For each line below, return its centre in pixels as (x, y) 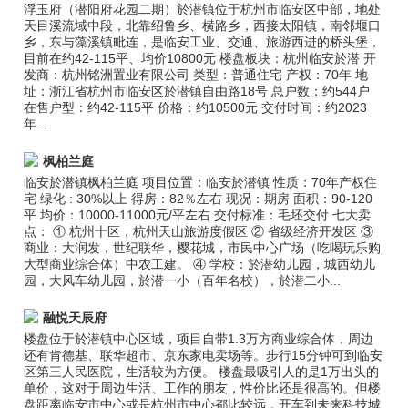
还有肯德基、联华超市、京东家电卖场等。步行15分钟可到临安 (204, 355)
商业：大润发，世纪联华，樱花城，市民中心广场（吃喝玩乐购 (203, 248)
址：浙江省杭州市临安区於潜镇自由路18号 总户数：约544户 (197, 91)
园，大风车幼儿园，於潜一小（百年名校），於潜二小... (183, 280)
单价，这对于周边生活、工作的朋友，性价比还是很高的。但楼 (203, 388)
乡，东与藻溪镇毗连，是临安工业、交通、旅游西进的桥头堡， (203, 42)
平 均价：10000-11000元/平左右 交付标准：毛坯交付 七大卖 (198, 215)
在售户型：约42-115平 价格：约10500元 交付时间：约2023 (196, 107)
